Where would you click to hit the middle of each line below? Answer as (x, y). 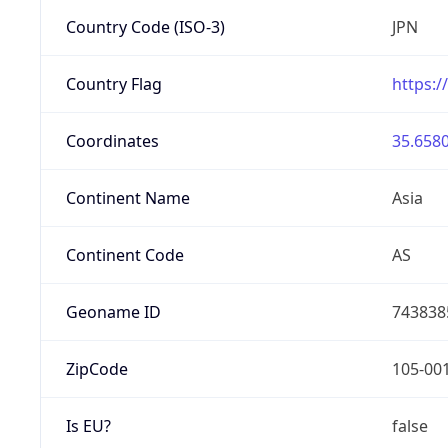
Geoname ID (113, 311)
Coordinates (112, 140)
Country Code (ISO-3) (145, 26)
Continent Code (124, 254)
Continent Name (127, 197)
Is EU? (88, 425)
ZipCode (96, 368)
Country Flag (113, 83)
